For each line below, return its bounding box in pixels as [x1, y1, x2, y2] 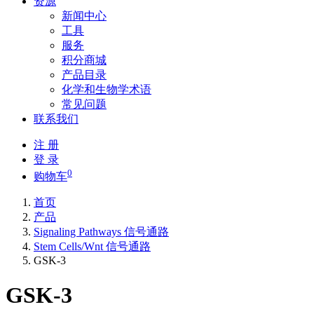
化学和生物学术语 [62, 83, 151, 95]
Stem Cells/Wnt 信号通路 [34, 240, 151, 253]
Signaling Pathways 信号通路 [34, 226, 169, 238]
